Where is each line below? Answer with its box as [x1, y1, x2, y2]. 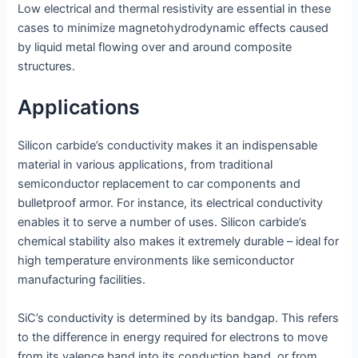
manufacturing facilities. [18, 272, 146, 288]
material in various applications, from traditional [18, 157, 273, 173]
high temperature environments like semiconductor [18, 253, 295, 268]
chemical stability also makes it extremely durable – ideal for [18, 234, 340, 249]
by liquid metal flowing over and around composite [18, 39, 292, 54]
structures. [18, 58, 76, 74]
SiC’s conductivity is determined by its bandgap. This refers [18, 310, 340, 325]
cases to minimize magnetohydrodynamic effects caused [18, 20, 329, 35]
